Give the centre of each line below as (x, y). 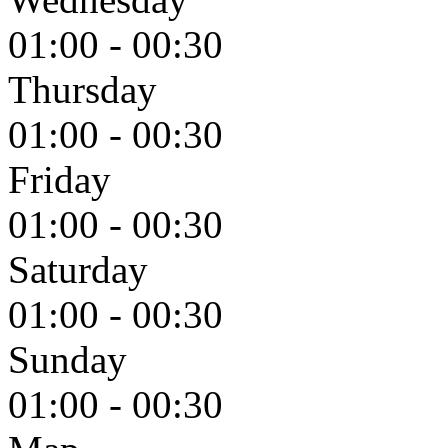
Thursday (82, 89)
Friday (59, 179)
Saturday (78, 269)
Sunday (67, 359)
